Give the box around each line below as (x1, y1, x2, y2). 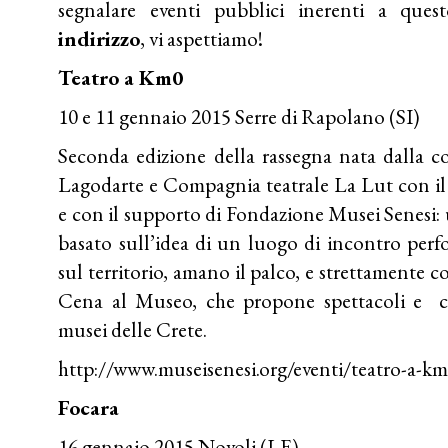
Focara (58, 393, 120, 421)
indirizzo (58, 24, 141, 52)
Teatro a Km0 (58, 63, 184, 91)
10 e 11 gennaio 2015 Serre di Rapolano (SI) (58, 102, 421, 130)
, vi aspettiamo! (140, 24, 264, 52)
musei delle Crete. (58, 315, 208, 343)
